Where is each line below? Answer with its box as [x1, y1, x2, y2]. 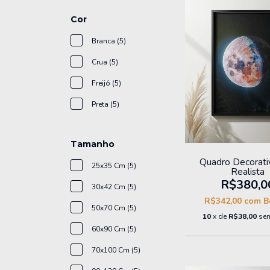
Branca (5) [92, 36, 126, 46]
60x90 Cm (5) [92, 224, 136, 234]
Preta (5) [92, 99, 119, 110]
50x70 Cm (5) [92, 203, 136, 213]
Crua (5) [92, 57, 118, 67]
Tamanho [71, 139, 115, 150]
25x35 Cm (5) [92, 161, 136, 171]
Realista [230, 165, 265, 178]
